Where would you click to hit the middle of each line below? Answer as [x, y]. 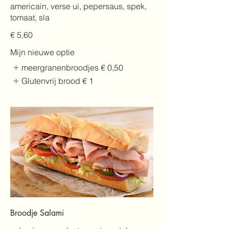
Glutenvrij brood [51, 81]
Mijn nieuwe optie [42, 52]
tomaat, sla [30, 17]
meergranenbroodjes [60, 67]
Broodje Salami [37, 213]
